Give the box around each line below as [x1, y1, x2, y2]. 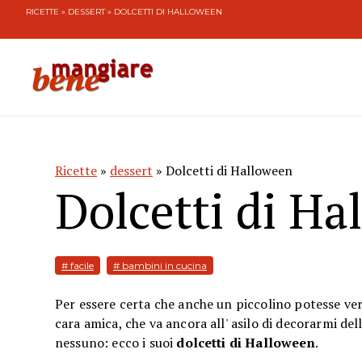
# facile [61, 259, 94, 272]
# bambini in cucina [113, 259, 207, 272]
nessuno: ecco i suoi [55, 334, 177, 352]
